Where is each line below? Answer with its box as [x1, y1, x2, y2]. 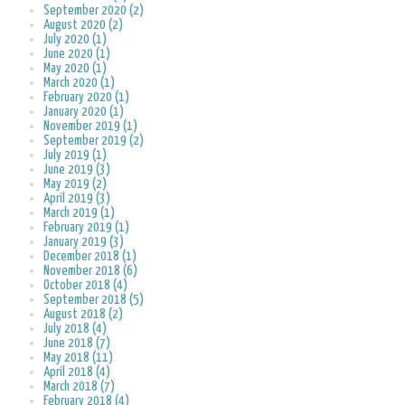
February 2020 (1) [43, 90, 129, 105]
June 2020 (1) [43, 47, 110, 61]
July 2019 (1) [43, 148, 107, 163]
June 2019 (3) [43, 163, 110, 177]
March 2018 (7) [43, 380, 115, 394]
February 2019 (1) [43, 221, 129, 235]
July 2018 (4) [43, 322, 107, 336]
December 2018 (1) [43, 250, 137, 264]
